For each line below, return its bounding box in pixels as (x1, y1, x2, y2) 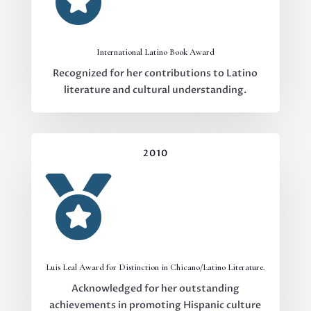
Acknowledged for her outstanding (71, 281, 239, 295)
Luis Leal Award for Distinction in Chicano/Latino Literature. (45, 261, 265, 273)
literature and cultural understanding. (64, 83, 247, 96)
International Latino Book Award (96, 46, 215, 58)
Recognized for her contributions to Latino (53, 66, 258, 80)
